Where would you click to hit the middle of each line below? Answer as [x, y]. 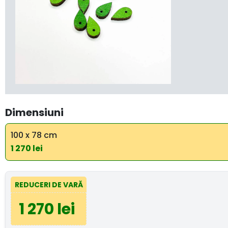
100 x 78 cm [34, 135]
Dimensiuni [34, 112]
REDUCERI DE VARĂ [49, 184]
